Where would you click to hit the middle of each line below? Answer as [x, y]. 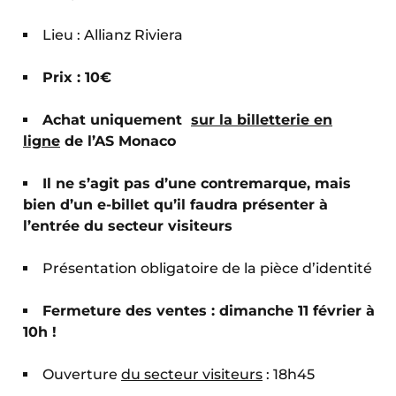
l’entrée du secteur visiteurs [128, 226]
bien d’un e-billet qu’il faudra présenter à [175, 205]
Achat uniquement [117, 120]
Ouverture [82, 375]
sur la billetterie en [262, 120]
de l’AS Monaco [118, 141]
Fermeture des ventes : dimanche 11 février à [209, 311]
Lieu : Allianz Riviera [113, 35]
